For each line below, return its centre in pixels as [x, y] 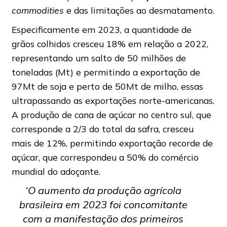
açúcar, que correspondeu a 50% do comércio [105, 157]
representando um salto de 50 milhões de [99, 58]
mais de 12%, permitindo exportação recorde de [112, 143]
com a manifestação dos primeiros [103, 219]
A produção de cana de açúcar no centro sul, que [111, 115]
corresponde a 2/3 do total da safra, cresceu [102, 129]
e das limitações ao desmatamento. [139, 10]
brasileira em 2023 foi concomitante [103, 205]
